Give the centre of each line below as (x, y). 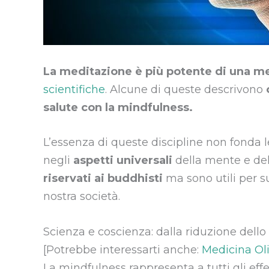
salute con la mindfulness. (118, 107)
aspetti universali (124, 161)
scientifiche (74, 89)
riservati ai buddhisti (103, 179)
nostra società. (82, 197)
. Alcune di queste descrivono (186, 89)
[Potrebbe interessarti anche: (122, 250)
